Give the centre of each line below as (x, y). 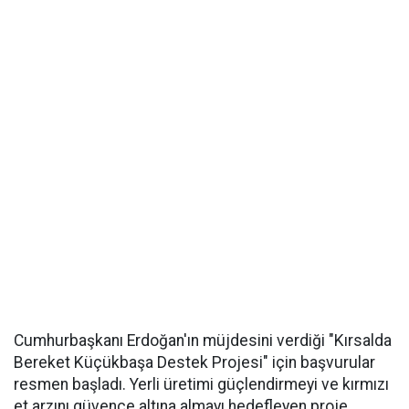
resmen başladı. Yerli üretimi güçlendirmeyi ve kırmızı (201, 384)
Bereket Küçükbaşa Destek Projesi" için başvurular (194, 362)
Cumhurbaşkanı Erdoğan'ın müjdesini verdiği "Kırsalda (203, 340)
